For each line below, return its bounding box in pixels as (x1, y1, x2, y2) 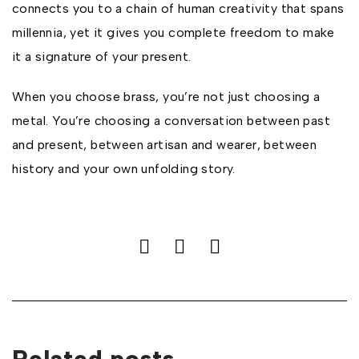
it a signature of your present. (12, 49, 192, 64)
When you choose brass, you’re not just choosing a (12, 89, 321, 104)
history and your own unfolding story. (12, 161, 236, 176)
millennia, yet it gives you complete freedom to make (12, 25, 335, 40)
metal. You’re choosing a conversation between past (12, 113, 330, 128)
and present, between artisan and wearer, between (12, 137, 317, 152)
